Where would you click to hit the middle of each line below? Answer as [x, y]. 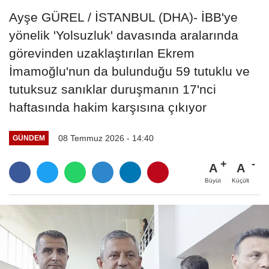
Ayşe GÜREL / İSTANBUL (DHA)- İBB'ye [123, 17]
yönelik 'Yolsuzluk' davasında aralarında [124, 35]
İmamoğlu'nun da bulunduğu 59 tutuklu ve [129, 71]
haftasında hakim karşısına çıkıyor [108, 107]
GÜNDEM [29, 138]
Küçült [240, 180]
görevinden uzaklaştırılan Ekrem [102, 53]
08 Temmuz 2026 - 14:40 [106, 138]
